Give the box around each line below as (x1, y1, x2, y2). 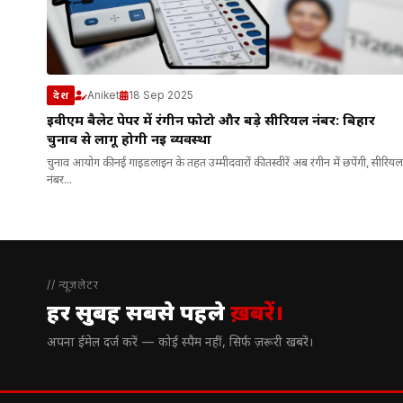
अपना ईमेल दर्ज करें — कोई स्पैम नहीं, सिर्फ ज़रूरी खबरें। (47, 336, 313, 352)
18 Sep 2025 (129, 88, 193, 102)
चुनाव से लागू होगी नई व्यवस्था (47, 132, 211, 149)
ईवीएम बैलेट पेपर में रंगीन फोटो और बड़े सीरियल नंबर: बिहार (47, 113, 375, 130)
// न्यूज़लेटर (47, 278, 99, 291)
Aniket (87, 88, 120, 102)
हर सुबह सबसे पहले (47, 300, 230, 329)
